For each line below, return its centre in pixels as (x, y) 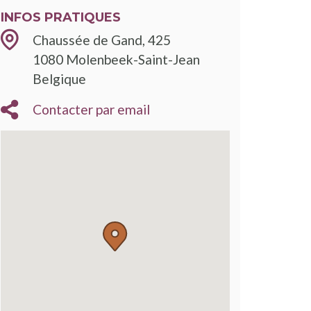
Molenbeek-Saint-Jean (133, 59)
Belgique (59, 78)
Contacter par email (91, 109)
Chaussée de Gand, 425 (102, 40)
